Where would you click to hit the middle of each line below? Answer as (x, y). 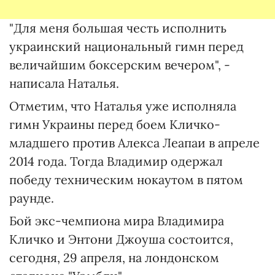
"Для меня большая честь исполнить (118, 28)
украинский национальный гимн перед (126, 46)
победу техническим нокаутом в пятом (126, 180)
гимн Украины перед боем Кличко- (115, 124)
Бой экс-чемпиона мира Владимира (117, 221)
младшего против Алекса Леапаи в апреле (134, 143)
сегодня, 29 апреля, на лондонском (114, 258)
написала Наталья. (64, 83)
